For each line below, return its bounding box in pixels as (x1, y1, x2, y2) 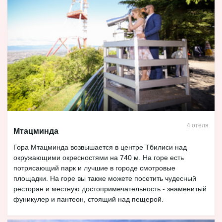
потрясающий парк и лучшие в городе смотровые (13, 164, 175, 172)
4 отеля (186, 122, 209, 129)
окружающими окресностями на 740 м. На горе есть (13, 154, 184, 162)
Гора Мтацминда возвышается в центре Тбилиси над (13, 143, 187, 152)
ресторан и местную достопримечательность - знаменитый (13, 185, 207, 193)
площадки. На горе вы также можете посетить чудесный (13, 174, 196, 183)
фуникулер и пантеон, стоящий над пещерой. (13, 195, 166, 204)
